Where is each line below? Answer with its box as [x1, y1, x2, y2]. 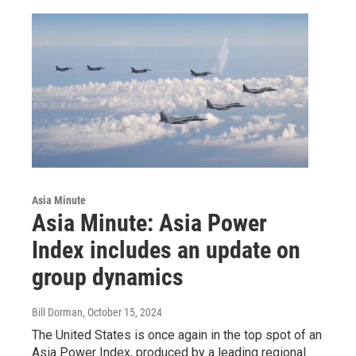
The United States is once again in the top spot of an [32, 327, 322, 342]
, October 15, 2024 [83, 305, 162, 319]
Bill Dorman [32, 305, 83, 319]
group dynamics [32, 262, 184, 291]
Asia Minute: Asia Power [32, 208, 267, 237]
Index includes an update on [32, 235, 300, 264]
